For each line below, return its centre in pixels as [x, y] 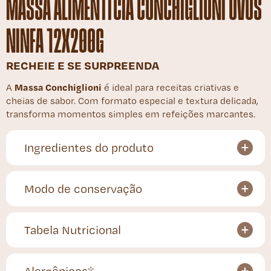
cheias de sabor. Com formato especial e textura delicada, [132, 100]
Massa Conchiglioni [58, 87]
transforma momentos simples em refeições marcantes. [131, 114]
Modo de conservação [83, 188]
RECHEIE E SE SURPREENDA [83, 65]
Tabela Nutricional [73, 230]
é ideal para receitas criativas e [171, 87]
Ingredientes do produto [89, 147]
